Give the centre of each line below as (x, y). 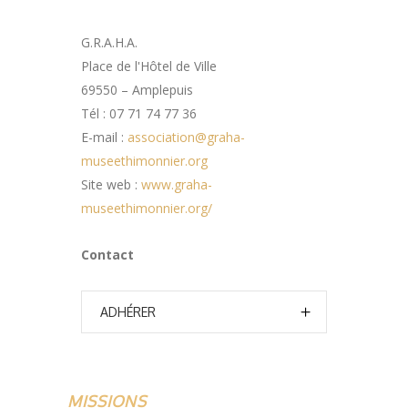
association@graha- (186, 138)
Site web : (111, 185)
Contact (107, 255)
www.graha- (177, 185)
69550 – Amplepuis (137, 90)
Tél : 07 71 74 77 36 (139, 114)
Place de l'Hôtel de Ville (149, 66)
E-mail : (104, 138)
